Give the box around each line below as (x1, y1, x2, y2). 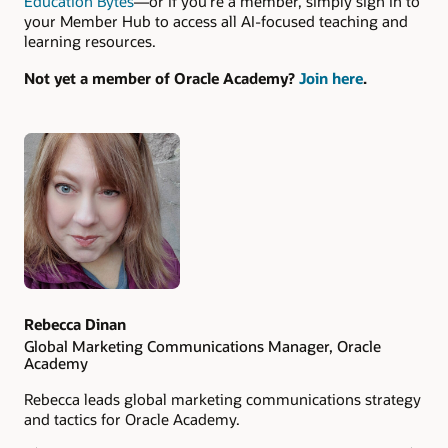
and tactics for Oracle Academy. (24, 409, 240, 429)
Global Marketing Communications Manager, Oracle (24, 336, 381, 357)
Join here (299, 67, 363, 88)
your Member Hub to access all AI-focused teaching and (24, 11, 408, 32)
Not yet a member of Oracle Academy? (24, 67, 299, 88)
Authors (24, 163, 98, 188)
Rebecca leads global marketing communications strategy (24, 389, 421, 409)
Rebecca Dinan (24, 313, 126, 334)
